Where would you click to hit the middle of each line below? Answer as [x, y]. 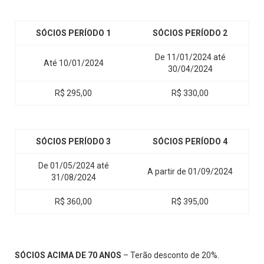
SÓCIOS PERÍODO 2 [190, 33]
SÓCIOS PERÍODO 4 [190, 142]
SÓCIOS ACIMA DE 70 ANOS [68, 255]
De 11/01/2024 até [190, 57]
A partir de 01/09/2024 [190, 172]
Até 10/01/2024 [73, 63]
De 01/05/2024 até [73, 166]
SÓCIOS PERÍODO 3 [73, 142]
